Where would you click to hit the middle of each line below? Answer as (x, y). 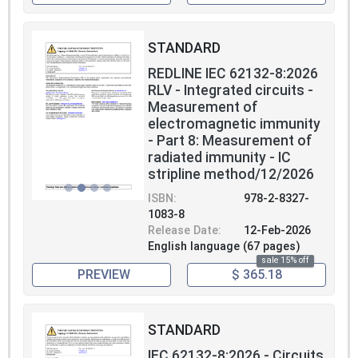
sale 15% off (285, 261)
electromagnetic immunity (234, 123)
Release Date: (185, 230)
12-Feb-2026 (277, 230)
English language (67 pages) (224, 246)
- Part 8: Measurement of (230, 140)
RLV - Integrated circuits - (231, 90)
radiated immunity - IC (219, 157)
